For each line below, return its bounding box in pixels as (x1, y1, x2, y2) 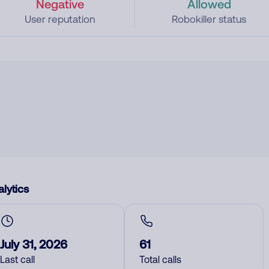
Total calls (139, 254, 181, 265)
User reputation (24, 13, 95, 25)
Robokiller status (172, 13, 247, 25)
